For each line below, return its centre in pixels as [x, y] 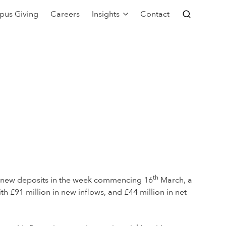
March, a [175, 180]
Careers [65, 14]
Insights [105, 14]
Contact [155, 14]
